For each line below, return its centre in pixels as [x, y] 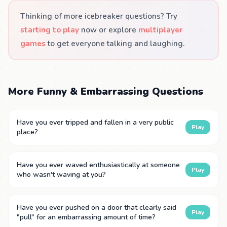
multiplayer [161, 30]
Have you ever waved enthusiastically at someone [98, 165]
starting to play [50, 30]
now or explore [109, 30]
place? [27, 132]
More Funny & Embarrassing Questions [106, 92]
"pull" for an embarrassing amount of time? [86, 217]
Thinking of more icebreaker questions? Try [99, 16]
